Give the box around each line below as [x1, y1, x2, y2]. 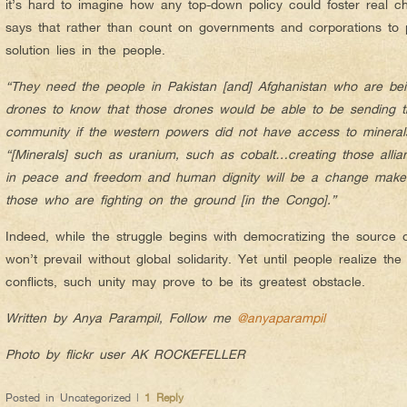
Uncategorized [55, 390, 136, 404]
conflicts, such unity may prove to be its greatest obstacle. [5, 273, 365, 289]
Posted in [5, 390, 55, 404]
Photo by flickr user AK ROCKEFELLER [5, 345, 245, 362]
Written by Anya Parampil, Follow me [5, 309, 237, 325]
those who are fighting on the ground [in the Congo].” [5, 191, 336, 207]
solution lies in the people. [5, 41, 165, 57]
